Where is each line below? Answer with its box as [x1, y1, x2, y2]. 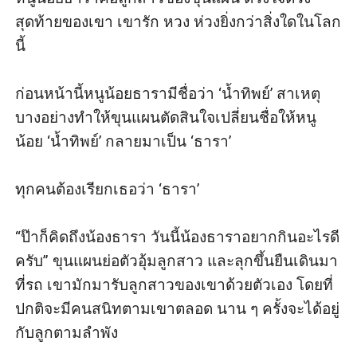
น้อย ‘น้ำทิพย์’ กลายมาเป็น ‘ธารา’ [15, 131, 236, 151]
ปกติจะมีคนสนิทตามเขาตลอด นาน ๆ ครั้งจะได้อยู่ [15, 299, 340, 318]
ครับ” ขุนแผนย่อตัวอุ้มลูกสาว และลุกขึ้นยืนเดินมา [15, 251, 339, 270]
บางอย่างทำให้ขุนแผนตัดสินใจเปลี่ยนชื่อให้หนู [15, 108, 317, 127]
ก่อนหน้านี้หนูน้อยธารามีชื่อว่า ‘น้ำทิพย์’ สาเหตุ [15, 84, 321, 103]
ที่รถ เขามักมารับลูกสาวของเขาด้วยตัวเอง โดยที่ [15, 275, 334, 294]
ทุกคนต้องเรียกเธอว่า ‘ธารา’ [15, 179, 200, 198]
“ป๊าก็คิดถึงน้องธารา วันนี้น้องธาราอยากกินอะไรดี [15, 227, 340, 246]
